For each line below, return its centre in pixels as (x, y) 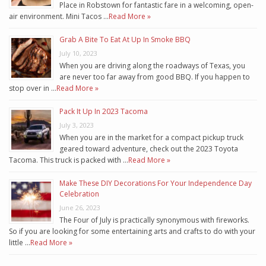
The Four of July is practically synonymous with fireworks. (154, 220)
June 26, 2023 (80, 208)
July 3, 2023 (77, 125)
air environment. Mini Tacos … (59, 17)
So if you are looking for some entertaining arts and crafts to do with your (132, 232)
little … (20, 243)
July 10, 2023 (78, 53)
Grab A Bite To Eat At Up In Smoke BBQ (125, 40)
